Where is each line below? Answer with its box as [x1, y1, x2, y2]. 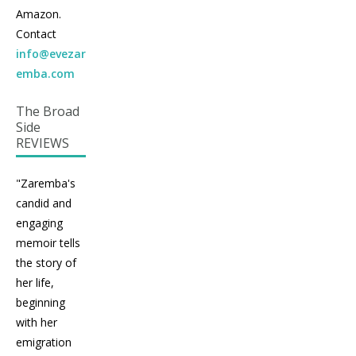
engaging [16, 215, 63, 230]
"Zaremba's [16, 175, 75, 191]
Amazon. [16, 6, 61, 21]
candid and [16, 195, 72, 211]
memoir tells [16, 234, 80, 250]
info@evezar [16, 45, 86, 61]
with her [16, 314, 57, 330]
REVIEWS [16, 133, 69, 152]
